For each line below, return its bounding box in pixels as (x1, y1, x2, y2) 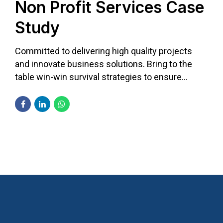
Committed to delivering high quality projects (15, 45, 192, 56)
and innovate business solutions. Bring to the (15, 58, 192, 69)
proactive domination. (15, 84, 100, 95)
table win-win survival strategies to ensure (15, 71, 182, 82)
